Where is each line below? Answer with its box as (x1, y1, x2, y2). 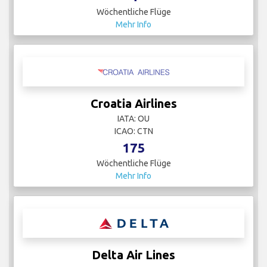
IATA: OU (117, 114, 150, 124)
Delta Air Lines (92, 248, 175, 262)
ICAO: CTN (114, 126, 153, 136)
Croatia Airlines (90, 97, 177, 111)
